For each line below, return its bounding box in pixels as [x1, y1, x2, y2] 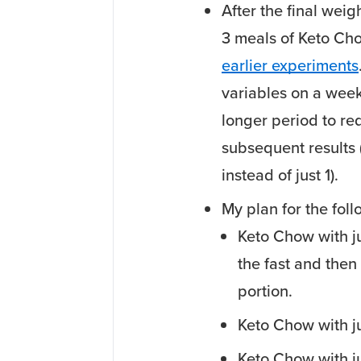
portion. [238, 279, 293, 304]
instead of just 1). [222, 163, 338, 188]
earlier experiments [222, 53, 359, 78]
